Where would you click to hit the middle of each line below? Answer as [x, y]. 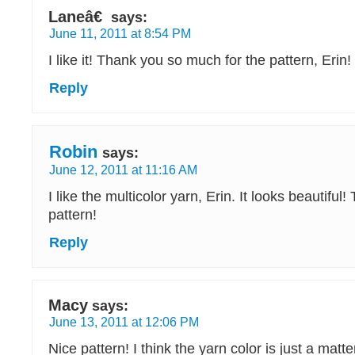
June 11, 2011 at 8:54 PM [120, 33]
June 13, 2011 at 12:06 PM [124, 322]
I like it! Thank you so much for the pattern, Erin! [200, 60]
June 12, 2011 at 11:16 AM [123, 170]
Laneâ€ [78, 17]
